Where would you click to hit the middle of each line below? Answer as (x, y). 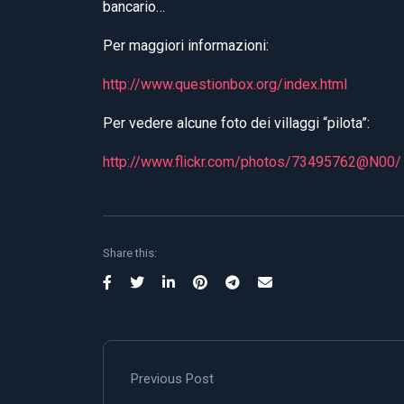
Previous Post (172, 378)
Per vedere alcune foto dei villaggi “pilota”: (236, 123)
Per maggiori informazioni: (186, 45)
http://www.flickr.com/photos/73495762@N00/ (252, 161)
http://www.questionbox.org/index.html (225, 84)
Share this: (130, 252)
